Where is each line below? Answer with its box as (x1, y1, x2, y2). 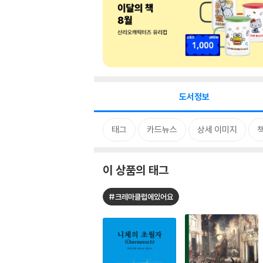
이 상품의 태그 (103, 163, 168, 177)
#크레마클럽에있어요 (109, 192, 173, 201)
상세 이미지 (197, 124, 237, 135)
